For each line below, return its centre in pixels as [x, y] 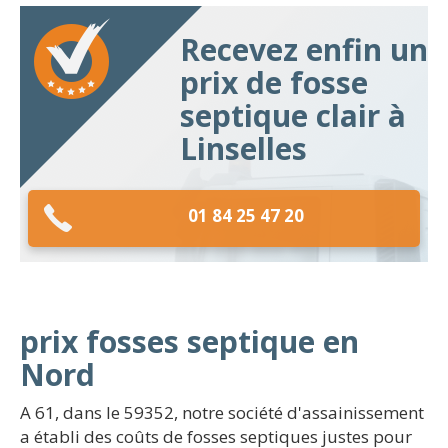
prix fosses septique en [189, 341]
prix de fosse [274, 82]
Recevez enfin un [304, 49]
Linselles [243, 148]
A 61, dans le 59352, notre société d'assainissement [222, 412]
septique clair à [293, 115]
